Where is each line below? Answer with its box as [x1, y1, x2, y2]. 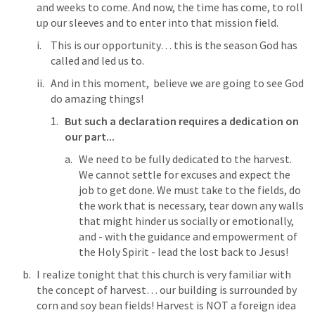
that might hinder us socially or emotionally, [79, 214, 294, 229]
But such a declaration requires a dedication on [65, 114, 299, 129]
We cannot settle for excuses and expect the [79, 167, 290, 182]
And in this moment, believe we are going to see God [51, 76, 304, 91]
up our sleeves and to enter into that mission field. [37, 15, 281, 30]
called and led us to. [51, 53, 146, 68]
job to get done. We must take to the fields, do [79, 183, 301, 198]
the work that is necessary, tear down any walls [79, 198, 304, 213]
